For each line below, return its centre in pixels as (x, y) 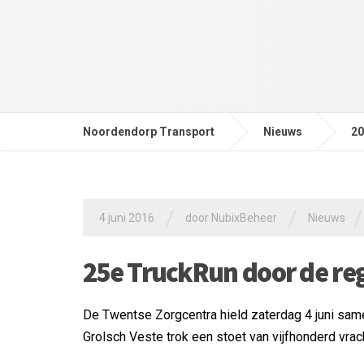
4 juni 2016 (127, 218)
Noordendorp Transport (149, 132)
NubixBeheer (244, 218)
